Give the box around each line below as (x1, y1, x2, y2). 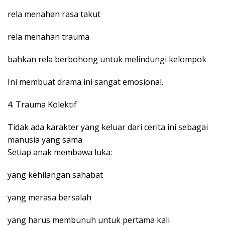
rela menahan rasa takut (8, 9, 100, 20)
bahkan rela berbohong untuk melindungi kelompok (8, 54, 206, 65)
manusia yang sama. (8, 134, 84, 146)
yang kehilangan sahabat (8, 169, 103, 181)
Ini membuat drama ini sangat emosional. (8, 76, 163, 88)
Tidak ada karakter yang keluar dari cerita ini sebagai (8, 122, 208, 133)
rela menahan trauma (8, 31, 89, 43)
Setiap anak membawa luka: (8, 147, 112, 158)
